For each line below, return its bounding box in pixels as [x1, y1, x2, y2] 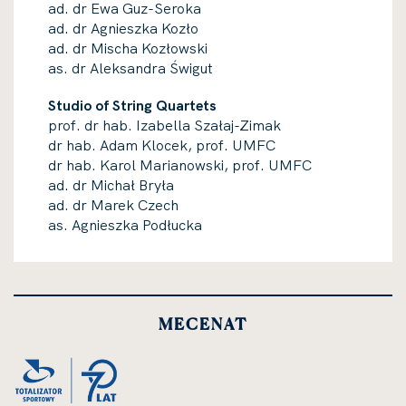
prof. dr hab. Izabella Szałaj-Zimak [48, 116, 281, 134]
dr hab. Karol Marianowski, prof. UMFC [48, 156, 312, 174]
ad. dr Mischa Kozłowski [48, 39, 208, 57]
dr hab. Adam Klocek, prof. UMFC [48, 136, 275, 154]
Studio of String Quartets [48, 96, 217, 114]
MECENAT [159, 314, 247, 333]
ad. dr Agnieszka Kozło [48, 19, 198, 37]
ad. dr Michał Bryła [48, 176, 174, 194]
